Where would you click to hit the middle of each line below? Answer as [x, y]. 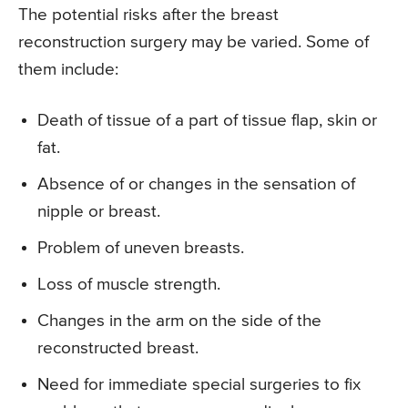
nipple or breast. [99, 212]
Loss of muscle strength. [129, 285]
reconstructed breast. [118, 349]
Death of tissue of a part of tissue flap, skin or [207, 121]
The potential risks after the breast [148, 15]
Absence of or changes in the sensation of [196, 185]
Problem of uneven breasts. [141, 249]
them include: [68, 70]
